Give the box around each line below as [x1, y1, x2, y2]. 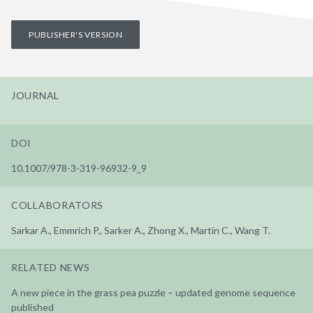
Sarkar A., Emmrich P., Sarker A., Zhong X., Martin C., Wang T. [11, 224, 270, 236]
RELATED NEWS [11, 261, 90, 273]
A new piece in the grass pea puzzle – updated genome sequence [11, 286, 296, 298]
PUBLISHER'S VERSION [29, 29, 123, 40]
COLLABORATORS [11, 198, 104, 211]
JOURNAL [11, 89, 59, 101]
